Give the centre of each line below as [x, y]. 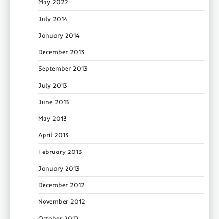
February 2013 [60, 152]
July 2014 [53, 19]
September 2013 [63, 69]
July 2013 [53, 85]
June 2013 [54, 102]
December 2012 [61, 185]
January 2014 [59, 35]
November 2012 [62, 202]
